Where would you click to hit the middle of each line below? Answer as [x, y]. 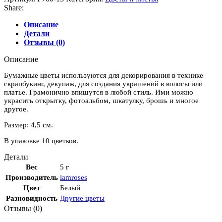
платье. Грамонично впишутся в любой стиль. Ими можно [99, 92]
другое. [16, 109]
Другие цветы [82, 198]
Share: [14, 7]
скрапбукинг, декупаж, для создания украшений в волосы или [103, 83]
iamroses [74, 177]
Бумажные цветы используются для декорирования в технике [104, 75]
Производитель [32, 177]
